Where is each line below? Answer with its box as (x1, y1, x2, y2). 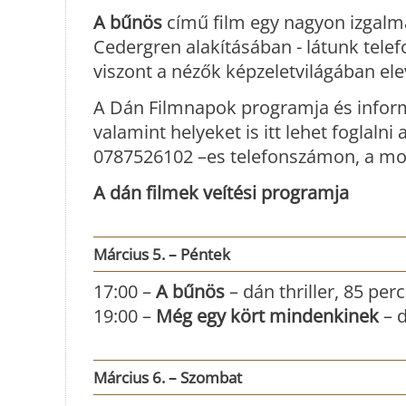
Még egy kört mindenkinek (156, 303, 379, 328)
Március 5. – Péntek (93, 243, 230, 265)
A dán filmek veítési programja (93, 179, 349, 205)
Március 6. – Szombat (93, 366, 242, 388)
